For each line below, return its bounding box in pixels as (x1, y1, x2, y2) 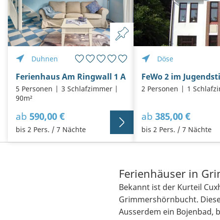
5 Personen (16, 84, 53, 94)
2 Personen (141, 84, 178, 94)
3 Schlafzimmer (61, 84, 112, 94)
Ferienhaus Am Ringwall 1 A (16, 71, 126, 82)
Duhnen (31, 54, 58, 64)
